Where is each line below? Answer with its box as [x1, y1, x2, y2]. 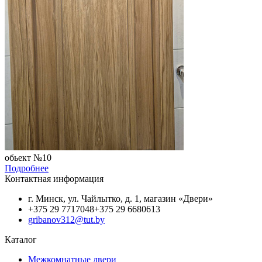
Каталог [5, 234, 37, 244]
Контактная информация [5, 173, 104, 184]
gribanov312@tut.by [28, 214, 105, 225]
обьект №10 [5, 152, 51, 163]
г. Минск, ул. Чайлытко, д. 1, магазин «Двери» [28, 193, 213, 204]
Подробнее [5, 163, 49, 173]
